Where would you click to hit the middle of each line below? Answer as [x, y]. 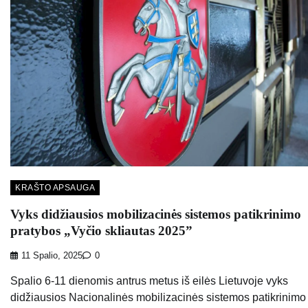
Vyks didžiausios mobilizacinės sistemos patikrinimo [156, 214]
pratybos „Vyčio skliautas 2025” [101, 230]
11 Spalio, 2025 [52, 256]
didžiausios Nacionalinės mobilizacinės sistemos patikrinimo [158, 298]
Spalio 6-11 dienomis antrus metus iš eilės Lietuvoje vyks [149, 281]
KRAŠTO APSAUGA [55, 187]
